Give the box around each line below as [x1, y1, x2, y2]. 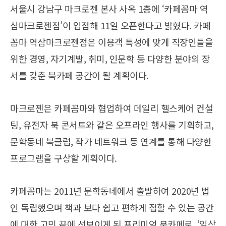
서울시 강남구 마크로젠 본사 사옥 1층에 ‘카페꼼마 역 [10, 2, 208, 16]
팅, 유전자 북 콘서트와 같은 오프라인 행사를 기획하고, [10, 118, 214, 132]
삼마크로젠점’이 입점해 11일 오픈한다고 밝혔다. [10, 19, 194, 32]
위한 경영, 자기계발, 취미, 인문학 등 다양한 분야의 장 [10, 52, 210, 66]
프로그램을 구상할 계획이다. [10, 151, 119, 165]
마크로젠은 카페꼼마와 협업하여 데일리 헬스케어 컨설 [10, 101, 213, 115]
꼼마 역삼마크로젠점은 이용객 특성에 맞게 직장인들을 [10, 35, 213, 49]
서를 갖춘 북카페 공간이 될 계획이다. [10, 69, 151, 82]
